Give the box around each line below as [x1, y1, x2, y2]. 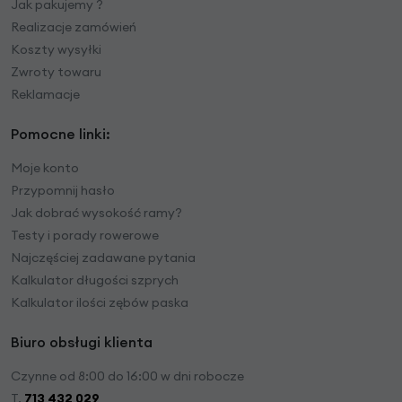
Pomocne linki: [11, 125, 110, 143]
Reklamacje [11, 86, 80, 102]
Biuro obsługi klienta [11, 333, 153, 351]
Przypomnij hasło [11, 182, 115, 198]
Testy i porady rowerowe [11, 227, 159, 243]
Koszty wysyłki [11, 41, 101, 57]
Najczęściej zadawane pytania [11, 249, 196, 266]
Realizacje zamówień [11, 19, 136, 35]
